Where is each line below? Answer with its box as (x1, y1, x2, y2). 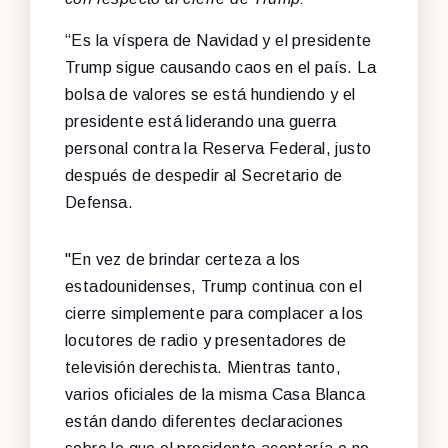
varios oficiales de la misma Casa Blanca (65, 385, 365, 403)
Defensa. (65, 193, 134, 211)
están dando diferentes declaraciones (65, 412, 344, 430)
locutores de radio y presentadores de (65, 331, 347, 349)
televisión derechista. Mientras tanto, (65, 358, 342, 376)
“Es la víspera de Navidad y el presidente (65, 31, 372, 49)
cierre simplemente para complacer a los (65, 304, 364, 322)
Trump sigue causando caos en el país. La (65, 58, 376, 76)
